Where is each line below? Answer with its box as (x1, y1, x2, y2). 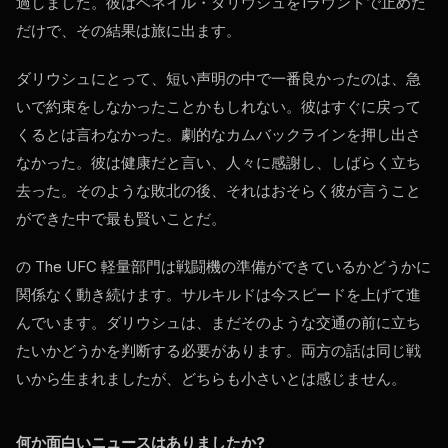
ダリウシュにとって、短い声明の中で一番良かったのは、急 (16, 69, 421, 89)
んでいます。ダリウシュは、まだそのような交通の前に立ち (16, 313, 421, 333)
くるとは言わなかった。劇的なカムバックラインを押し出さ (16, 125, 421, 145)
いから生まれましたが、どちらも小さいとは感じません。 (16, 369, 406, 389)
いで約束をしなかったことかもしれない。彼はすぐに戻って (16, 97, 421, 117)
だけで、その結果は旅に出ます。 (16, 21, 241, 41)
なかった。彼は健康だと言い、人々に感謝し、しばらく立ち (16, 153, 421, 173)
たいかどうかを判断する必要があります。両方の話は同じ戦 (16, 341, 421, 361)
